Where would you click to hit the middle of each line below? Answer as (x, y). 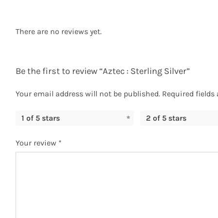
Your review (37, 143)
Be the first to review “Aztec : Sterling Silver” (102, 71)
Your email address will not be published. (88, 93)
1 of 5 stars (40, 118)
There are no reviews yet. (58, 31)
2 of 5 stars (166, 118)
